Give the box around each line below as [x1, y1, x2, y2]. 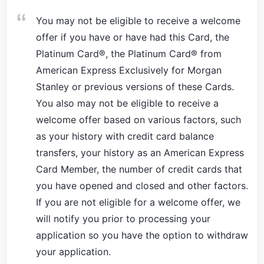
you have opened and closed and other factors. [36, 180, 248, 192]
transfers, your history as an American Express [36, 147, 244, 159]
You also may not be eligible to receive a [36, 97, 219, 109]
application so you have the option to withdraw [36, 229, 248, 241]
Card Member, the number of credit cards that [36, 163, 242, 175]
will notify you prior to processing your [36, 213, 210, 225]
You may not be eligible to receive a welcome [36, 15, 240, 27]
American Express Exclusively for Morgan [36, 64, 222, 76]
